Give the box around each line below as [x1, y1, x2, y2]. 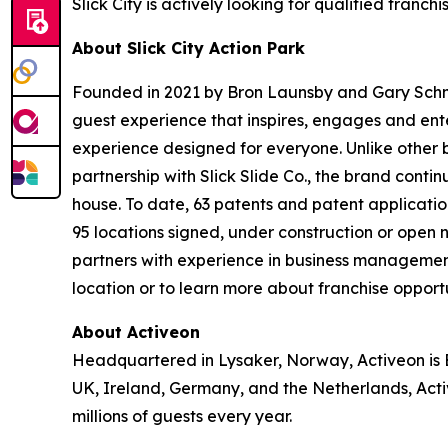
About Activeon [72, 322, 200, 342]
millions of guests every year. [72, 406, 292, 426]
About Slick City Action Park [72, 38, 305, 58]
